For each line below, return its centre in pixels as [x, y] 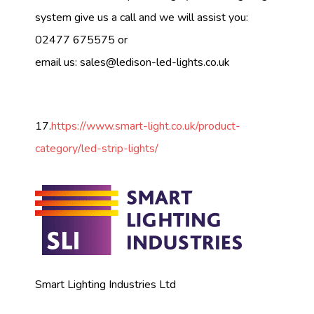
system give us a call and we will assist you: [142, 17]
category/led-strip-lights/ [97, 149]
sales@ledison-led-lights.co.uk [155, 62]
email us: [57, 62]
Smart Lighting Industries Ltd [105, 285]
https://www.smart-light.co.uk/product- [146, 127]
